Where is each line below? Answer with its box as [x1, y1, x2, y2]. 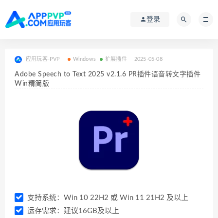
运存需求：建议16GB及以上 [25, 207, 119, 215]
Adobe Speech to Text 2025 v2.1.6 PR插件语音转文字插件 [15, 71, 200, 78]
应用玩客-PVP [26, 56, 60, 62]
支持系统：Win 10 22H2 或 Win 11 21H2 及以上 [25, 194, 188, 201]
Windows [73, 56, 96, 62]
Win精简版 [15, 80, 49, 87]
